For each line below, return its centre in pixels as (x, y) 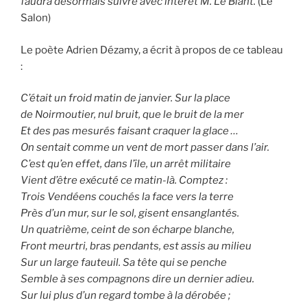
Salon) (36, 18)
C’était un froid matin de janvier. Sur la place (125, 98)
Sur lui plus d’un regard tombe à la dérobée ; (125, 296)
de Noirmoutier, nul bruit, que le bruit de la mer (132, 115)
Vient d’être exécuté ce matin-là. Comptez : (124, 181)
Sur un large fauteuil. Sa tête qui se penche (124, 263)
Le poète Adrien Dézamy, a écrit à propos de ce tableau (152, 50)
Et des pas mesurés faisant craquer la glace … (130, 131)
